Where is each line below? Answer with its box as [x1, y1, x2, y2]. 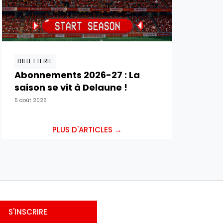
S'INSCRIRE [8, 206, 47, 217]
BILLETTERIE [17, 57, 53, 65]
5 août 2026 [14, 97, 47, 104]
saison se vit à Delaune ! [14, 81, 127, 94]
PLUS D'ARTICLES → [52, 124, 122, 135]
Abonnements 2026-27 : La [14, 69, 140, 81]
